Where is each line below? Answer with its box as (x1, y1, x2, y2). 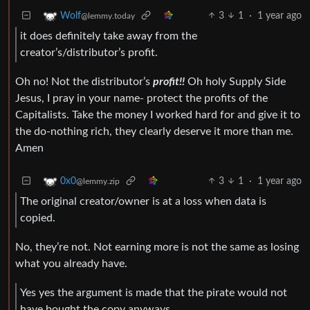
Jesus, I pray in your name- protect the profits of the (15, 92, 268, 104)
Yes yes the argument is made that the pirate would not (20, 286, 287, 298)
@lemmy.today (81, 11, 135, 20)
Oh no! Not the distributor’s (15, 75, 153, 87)
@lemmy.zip (76, 176, 120, 185)
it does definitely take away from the (20, 30, 197, 42)
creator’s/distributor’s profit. (20, 47, 158, 59)
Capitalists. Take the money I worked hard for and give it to (15, 109, 300, 120)
